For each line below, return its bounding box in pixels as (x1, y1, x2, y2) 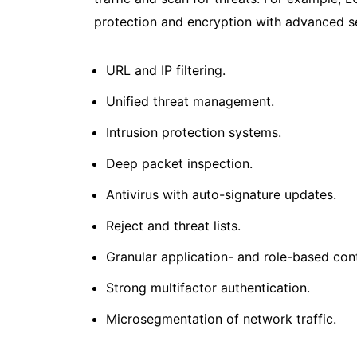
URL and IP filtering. (106, 61, 226, 78)
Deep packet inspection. (106, 155, 253, 171)
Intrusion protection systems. (106, 124, 281, 140)
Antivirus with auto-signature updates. (106, 186, 336, 202)
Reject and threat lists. (106, 217, 241, 233)
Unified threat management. (106, 92, 274, 109)
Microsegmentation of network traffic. (106, 310, 336, 327)
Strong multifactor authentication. (106, 279, 310, 296)
